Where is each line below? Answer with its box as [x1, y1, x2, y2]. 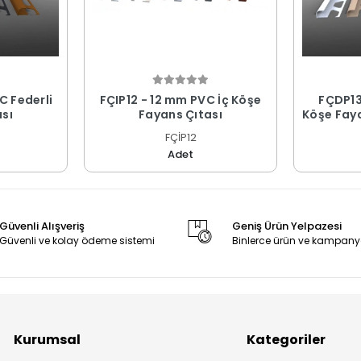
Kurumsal [14, 330, 81, 350]
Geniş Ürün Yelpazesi [231, 218, 342, 234]
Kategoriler [247, 330, 326, 350]
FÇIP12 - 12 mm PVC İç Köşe [99, 92, 262, 109]
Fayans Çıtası [139, 106, 222, 123]
